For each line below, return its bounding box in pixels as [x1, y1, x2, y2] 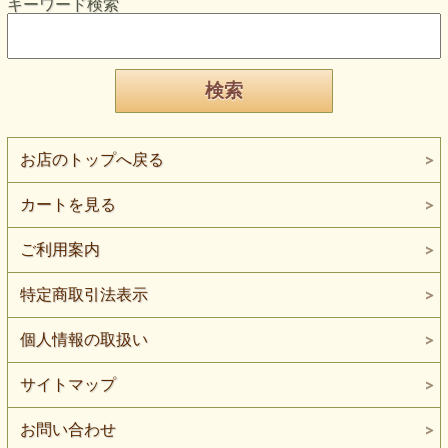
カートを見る [19, 196, 116, 213]
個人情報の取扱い [19, 331, 148, 348]
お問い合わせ [19, 421, 116, 438]
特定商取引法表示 [19, 286, 148, 303]
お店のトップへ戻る [19, 151, 164, 168]
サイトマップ [19, 376, 116, 393]
